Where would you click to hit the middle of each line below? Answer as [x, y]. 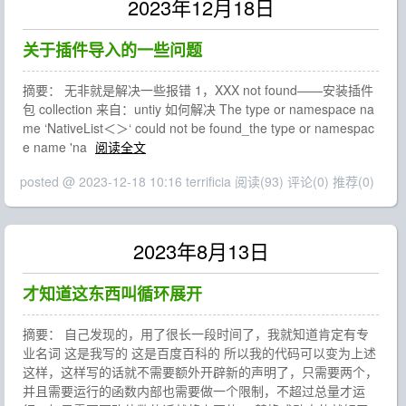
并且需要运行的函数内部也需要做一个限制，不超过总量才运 [194, 391]
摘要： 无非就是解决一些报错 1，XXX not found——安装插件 [198, 90]
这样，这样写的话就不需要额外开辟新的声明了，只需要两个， [200, 372]
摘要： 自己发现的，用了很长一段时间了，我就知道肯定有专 [196, 333]
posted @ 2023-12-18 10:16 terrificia [127, 181]
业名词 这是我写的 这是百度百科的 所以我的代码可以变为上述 [199, 353]
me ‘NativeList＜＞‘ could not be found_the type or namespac [198, 128]
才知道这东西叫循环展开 [112, 294]
